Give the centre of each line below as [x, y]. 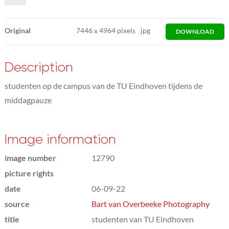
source [17, 203]
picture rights [29, 173]
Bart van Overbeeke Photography [150, 203]
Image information [60, 139]
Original [17, 30]
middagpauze [28, 100]
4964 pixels [117, 30]
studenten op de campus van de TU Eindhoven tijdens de [103, 85]
